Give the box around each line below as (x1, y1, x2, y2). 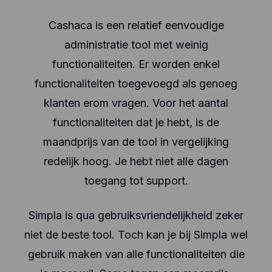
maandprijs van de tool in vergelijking (43, 135, 229, 148)
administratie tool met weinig (64, 38, 208, 51)
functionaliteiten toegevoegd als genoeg (35, 77, 237, 90)
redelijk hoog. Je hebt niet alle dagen (44, 155, 228, 168)
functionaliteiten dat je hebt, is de (53, 116, 219, 129)
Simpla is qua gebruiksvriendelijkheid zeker (29, 209, 243, 222)
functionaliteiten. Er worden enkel (52, 58, 220, 70)
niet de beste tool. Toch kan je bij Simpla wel (24, 228, 248, 241)
